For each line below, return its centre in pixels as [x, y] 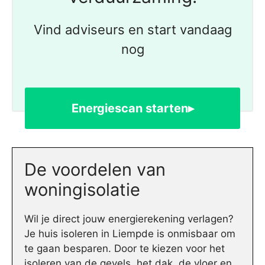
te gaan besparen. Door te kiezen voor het [125, 248]
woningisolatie [82, 189]
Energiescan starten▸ [132, 108]
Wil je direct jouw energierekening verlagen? [129, 219]
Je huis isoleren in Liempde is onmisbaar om [130, 233]
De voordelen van [95, 169]
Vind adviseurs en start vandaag [132, 29]
